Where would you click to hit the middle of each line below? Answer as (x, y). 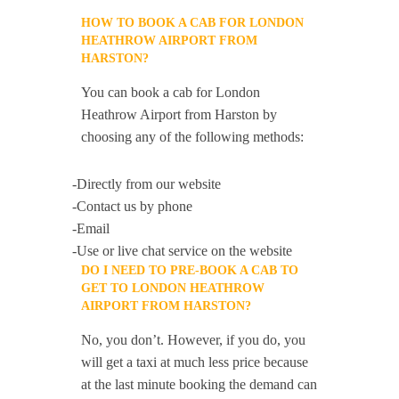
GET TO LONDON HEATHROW (173, 288)
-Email (91, 228)
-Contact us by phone (133, 206)
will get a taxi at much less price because (195, 362)
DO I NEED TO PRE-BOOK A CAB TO (190, 270)
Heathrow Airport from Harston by (179, 114)
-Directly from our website (147, 184)
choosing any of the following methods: (193, 137)
